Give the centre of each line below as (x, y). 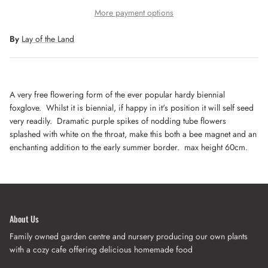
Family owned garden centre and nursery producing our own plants (129, 236)
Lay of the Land (48, 39)
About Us (24, 218)
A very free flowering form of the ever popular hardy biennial (117, 94)
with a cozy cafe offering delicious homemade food (101, 249)
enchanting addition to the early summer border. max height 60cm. (129, 147)
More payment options (134, 12)
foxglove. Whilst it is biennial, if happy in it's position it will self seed (132, 107)
